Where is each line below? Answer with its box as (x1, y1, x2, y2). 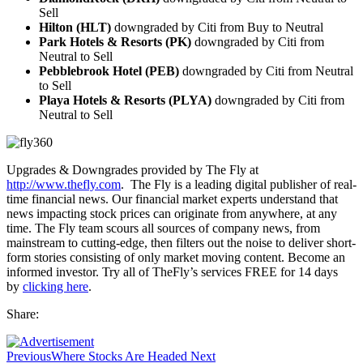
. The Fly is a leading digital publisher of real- (121, 177, 357, 191)
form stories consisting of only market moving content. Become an (6, 250, 345, 264)
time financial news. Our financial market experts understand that (6, 191, 338, 206)
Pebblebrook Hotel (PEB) (39, 63, 179, 78)
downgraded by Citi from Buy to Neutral (111, 19, 323, 34)
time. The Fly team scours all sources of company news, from (6, 220, 320, 235)
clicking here (23, 279, 88, 293)
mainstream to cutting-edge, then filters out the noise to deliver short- (6, 235, 356, 250)
